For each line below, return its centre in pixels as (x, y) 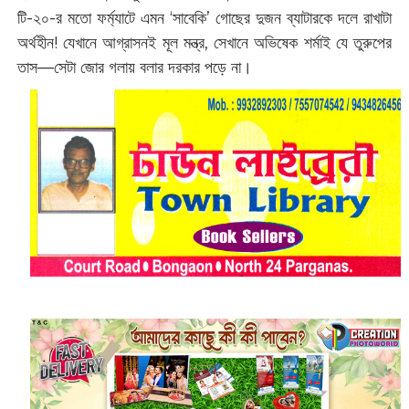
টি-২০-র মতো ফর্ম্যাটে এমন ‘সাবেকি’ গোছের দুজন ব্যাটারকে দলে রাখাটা (204, 18)
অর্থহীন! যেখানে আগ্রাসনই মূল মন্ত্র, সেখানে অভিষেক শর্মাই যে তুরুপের (204, 42)
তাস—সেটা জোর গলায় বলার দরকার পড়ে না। (134, 67)
